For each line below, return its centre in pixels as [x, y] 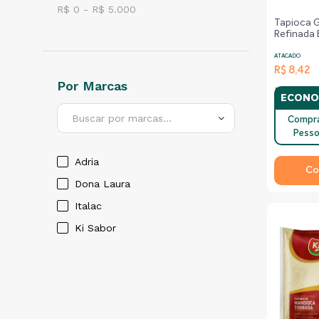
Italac [88, 206]
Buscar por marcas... [122, 118]
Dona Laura [103, 184]
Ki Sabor [95, 228]
